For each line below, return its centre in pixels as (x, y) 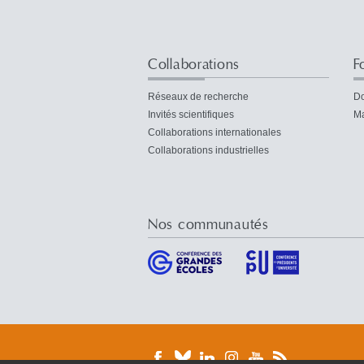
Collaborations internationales (214, 132)
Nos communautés (208, 224)
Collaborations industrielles (208, 150)
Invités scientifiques (191, 114)
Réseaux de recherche (198, 96)
